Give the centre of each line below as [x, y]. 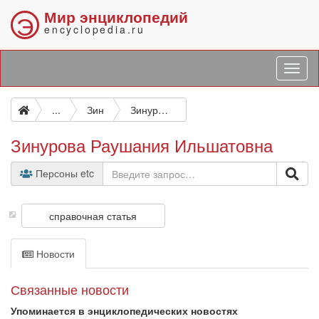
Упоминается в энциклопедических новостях [124, 310]
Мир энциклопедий [116, 16]
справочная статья [93, 216]
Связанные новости [70, 289]
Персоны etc [63, 173]
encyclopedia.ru [95, 29]
